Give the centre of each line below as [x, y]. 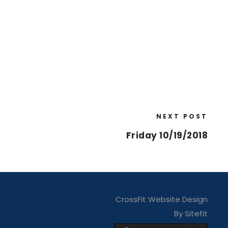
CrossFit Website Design [161, 199]
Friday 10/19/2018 [167, 135]
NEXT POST [182, 116]
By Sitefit [191, 213]
